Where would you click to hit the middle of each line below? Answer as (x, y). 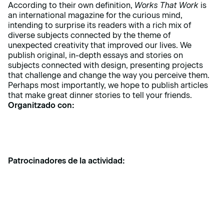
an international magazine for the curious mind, (95, 15)
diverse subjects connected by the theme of (89, 35)
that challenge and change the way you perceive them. (109, 75)
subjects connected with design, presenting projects (105, 65)
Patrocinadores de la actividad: (66, 161)
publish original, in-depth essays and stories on (95, 55)
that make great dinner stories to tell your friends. (100, 95)
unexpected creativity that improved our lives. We (100, 45)
